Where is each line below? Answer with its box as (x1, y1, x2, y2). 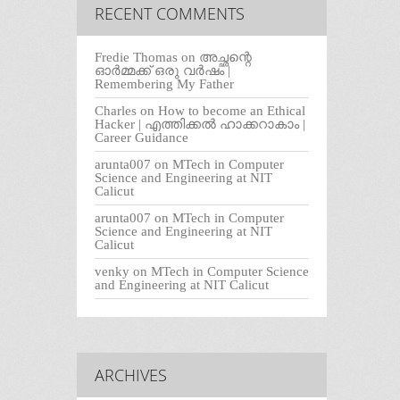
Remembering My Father (95, 77, 234, 92)
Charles (95, 104, 137, 119)
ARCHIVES (95, 364, 167, 387)
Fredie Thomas (95, 50, 178, 65)
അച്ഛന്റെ (199, 50, 252, 65)
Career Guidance (95, 130, 188, 146)
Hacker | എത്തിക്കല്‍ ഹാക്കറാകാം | (95, 117, 305, 132)
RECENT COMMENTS (95, 3, 245, 25)
